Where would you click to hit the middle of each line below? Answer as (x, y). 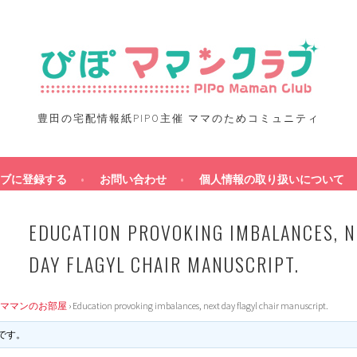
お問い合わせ (133, 179)
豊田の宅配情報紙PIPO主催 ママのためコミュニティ (178, 118)
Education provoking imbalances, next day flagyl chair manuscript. (200, 306)
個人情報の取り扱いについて (272, 179)
